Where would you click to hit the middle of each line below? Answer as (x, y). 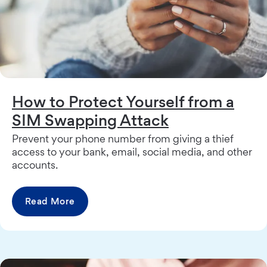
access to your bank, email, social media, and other (132, 152)
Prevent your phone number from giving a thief (123, 139)
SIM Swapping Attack (90, 120)
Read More (50, 201)
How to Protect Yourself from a (123, 102)
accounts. (35, 165)
